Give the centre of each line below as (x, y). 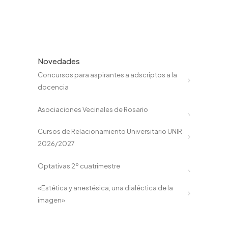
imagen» (51, 200)
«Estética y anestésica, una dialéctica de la (105, 188)
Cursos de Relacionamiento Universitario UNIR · (111, 131)
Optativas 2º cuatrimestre (79, 166)
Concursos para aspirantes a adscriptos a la (107, 75)
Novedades (59, 61)
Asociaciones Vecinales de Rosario (93, 109)
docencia (53, 87)
